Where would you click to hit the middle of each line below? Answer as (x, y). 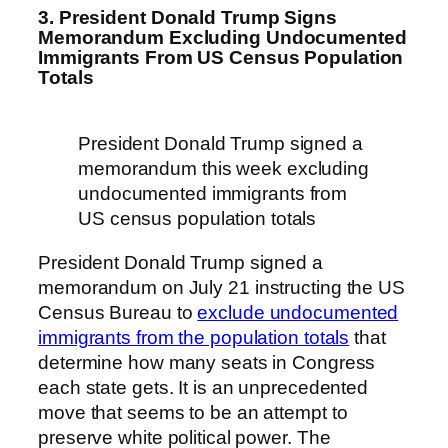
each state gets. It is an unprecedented (203, 387)
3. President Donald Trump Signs (187, 17)
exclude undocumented (298, 312)
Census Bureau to (118, 312)
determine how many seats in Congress (207, 362)
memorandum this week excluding (223, 169)
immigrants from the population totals (194, 337)
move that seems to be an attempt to (193, 412)
